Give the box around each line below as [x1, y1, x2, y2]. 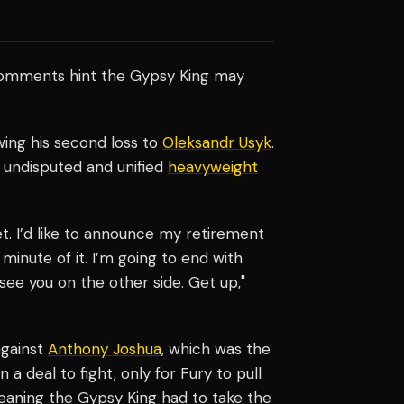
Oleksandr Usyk [162, 132, 271, 152]
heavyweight [168, 156, 258, 177]
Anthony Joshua [48, 338, 161, 359]
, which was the [161, 338, 271, 359]
